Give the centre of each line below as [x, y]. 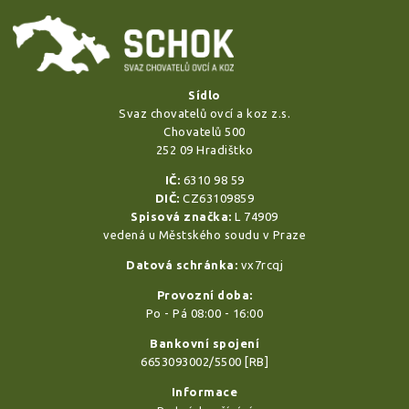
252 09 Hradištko [204, 150]
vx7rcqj [260, 265]
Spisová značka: [181, 217]
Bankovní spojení [204, 343]
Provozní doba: [204, 295]
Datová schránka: [182, 265]
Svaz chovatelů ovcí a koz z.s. [204, 114]
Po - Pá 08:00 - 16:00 [204, 314]
